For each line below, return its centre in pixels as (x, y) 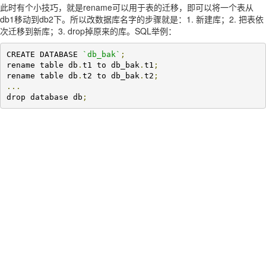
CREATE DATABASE (44, 54)
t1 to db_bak (111, 65)
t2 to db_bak (111, 75)
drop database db (44, 97)
